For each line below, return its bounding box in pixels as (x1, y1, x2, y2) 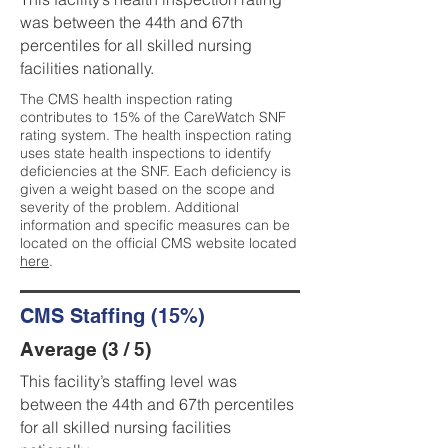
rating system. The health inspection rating (20, 126, 292, 144)
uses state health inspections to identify (20, 144, 271, 162)
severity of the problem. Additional (20, 198, 239, 216)
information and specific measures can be (20, 216, 290, 234)
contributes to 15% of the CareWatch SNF (20, 108, 286, 126)
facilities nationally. (20, 58, 154, 78)
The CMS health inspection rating (20, 90, 233, 108)
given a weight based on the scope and (20, 180, 275, 198)
